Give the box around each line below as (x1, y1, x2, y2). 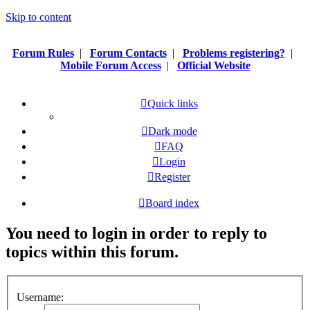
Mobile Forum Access (60, 60, 161, 71)
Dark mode (147, 125, 197, 137)
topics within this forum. (6, 242, 179, 261)
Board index (145, 197, 199, 209)
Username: (17, 291, 64, 304)
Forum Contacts (89, 47, 167, 59)
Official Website (176, 60, 250, 71)
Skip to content (6, 11, 71, 23)
